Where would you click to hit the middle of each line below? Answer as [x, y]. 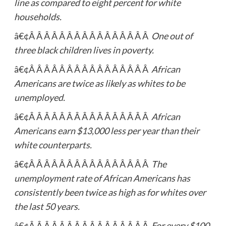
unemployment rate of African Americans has [102, 178]
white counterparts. [53, 145]
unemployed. [39, 97]
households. [38, 16]
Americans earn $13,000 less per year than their [106, 130]
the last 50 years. [47, 206]
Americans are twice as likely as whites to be [99, 83]
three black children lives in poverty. [84, 50]
